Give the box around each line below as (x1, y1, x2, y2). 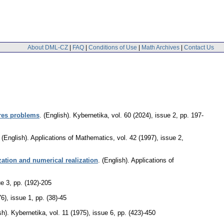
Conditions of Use (88, 43, 137, 51)
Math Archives (141, 43, 179, 51)
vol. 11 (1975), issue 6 (49, 208, 113, 216)
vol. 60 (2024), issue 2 (111, 111, 176, 119)
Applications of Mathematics (30, 133, 113, 141)
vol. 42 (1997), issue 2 (117, 133, 181, 141)
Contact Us (184, 43, 214, 51)
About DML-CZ (27, 43, 68, 51)
